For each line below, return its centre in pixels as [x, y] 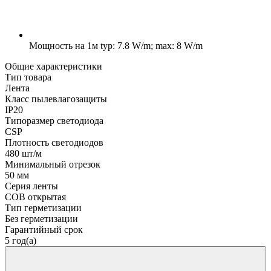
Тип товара [28, 77]
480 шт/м [23, 153]
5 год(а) [21, 240]
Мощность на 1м [64, 45]
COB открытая [35, 197]
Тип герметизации [43, 207]
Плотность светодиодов [54, 142]
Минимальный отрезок [53, 164]
